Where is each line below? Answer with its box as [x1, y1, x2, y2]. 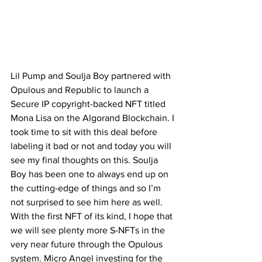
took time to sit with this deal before [11, 126, 160, 137]
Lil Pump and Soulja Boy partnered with [11, 70, 173, 81]
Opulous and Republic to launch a [11, 84, 151, 95]
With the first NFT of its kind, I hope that [11, 211, 175, 221]
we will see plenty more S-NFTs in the [11, 225, 167, 235]
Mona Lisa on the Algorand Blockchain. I [11, 112, 177, 123]
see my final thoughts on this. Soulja [11, 154, 160, 165]
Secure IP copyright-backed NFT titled [11, 98, 168, 109]
